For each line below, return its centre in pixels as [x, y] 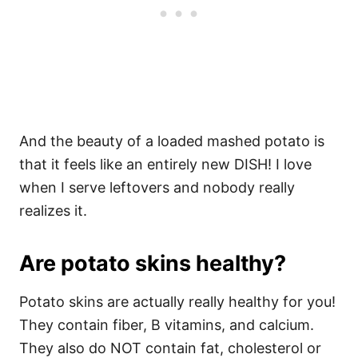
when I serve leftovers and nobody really [157, 187]
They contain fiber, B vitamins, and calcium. [167, 325]
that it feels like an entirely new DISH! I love [165, 164]
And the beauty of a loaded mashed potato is [172, 141]
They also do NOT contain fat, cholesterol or [170, 348]
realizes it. [53, 211]
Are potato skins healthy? [153, 263]
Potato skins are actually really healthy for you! [177, 302]
